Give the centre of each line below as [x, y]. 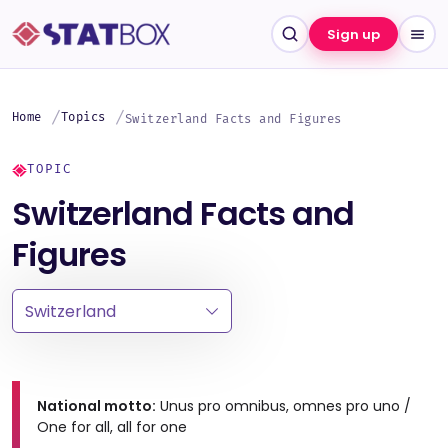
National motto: [96, 406]
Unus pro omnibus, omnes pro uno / [283, 406]
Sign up [353, 34]
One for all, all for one [112, 427]
